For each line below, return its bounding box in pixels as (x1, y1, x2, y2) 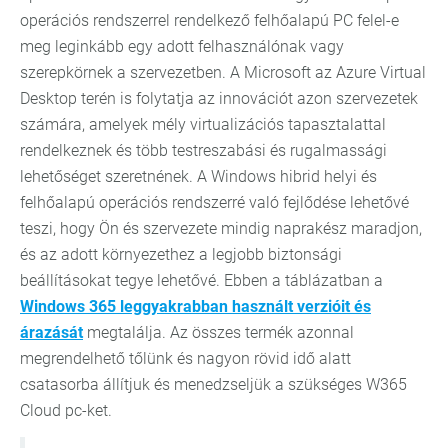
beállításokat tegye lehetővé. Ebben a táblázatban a (20, 271, 383, 291)
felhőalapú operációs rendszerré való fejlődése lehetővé (20, 193, 409, 213)
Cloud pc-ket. (20, 401, 112, 421)
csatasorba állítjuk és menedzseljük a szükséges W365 (20, 375, 407, 395)
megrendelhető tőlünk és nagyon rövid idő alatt (20, 349, 351, 369)
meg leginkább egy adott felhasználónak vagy (20, 37, 344, 57)
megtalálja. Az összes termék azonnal (83, 323, 354, 343)
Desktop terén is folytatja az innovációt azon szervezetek (20, 89, 418, 109)
